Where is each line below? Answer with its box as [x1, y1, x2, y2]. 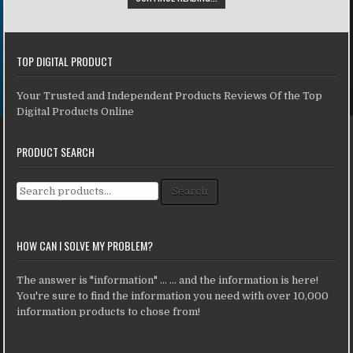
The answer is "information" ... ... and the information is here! [17, 273, 319, 286]
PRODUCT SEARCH [17, 143, 95, 160]
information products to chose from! [17, 305, 201, 318]
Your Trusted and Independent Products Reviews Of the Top [17, 89, 323, 102]
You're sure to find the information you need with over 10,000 [17, 289, 329, 302]
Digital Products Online [17, 105, 135, 117]
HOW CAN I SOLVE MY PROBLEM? [17, 236, 154, 254]
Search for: [16, 179, 72, 191]
